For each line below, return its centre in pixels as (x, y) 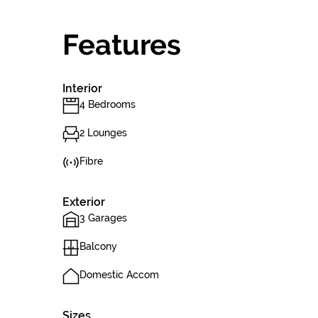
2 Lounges (103, 133)
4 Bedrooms (108, 104)
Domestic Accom (119, 275)
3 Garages (103, 218)
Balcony (98, 246)
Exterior (84, 202)
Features (122, 44)
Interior (82, 88)
